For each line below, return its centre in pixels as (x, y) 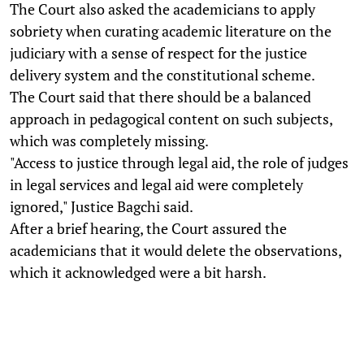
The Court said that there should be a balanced (160, 96)
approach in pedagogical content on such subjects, (171, 118)
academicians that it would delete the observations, (175, 250)
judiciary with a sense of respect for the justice (158, 52)
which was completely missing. (109, 140)
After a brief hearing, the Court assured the (148, 228)
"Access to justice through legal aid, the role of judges (179, 162)
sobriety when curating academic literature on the (171, 30)
